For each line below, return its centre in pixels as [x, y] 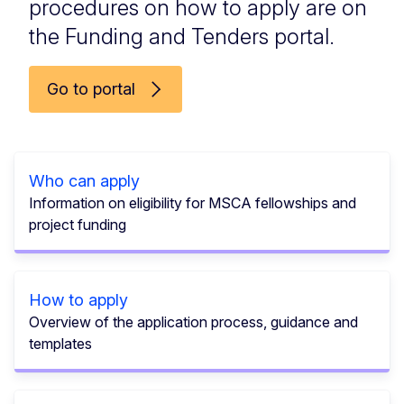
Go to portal [91, 89]
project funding [78, 225]
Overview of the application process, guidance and [193, 322]
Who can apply [84, 181]
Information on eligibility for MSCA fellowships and [193, 203]
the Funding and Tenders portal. [182, 37]
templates [60, 344]
